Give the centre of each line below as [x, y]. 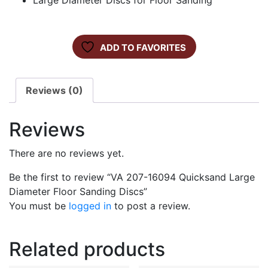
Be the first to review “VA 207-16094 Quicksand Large [132, 177]
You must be [39, 206]
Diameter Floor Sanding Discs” [78, 192]
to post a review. [151, 206]
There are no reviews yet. [66, 153]
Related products [87, 249]
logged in [90, 206]
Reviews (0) [54, 91]
